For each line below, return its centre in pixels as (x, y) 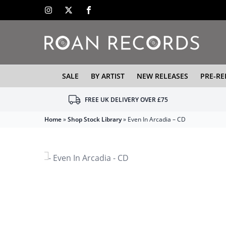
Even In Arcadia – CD (157, 119)
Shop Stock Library (95, 119)
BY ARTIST (107, 76)
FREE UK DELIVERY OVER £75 (126, 100)
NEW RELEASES (162, 76)
